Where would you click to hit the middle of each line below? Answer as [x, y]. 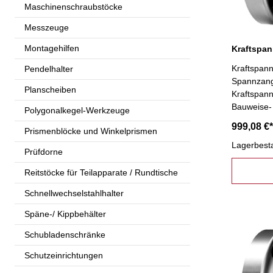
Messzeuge [47, 27]
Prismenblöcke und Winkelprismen [91, 131]
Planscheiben [50, 89]
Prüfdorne [44, 151]
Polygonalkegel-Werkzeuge [77, 110]
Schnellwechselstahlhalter [74, 193]
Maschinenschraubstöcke [73, 6]
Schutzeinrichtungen [64, 255]
